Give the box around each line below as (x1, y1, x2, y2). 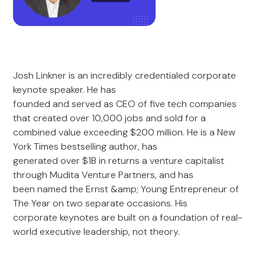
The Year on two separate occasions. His (13, 197, 188, 209)
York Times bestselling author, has (13, 140, 158, 153)
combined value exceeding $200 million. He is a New (13, 126, 236, 138)
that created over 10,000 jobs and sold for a (13, 112, 206, 124)
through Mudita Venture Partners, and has (13, 169, 194, 181)
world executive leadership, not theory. (13, 225, 180, 238)
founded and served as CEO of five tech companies (13, 98, 237, 110)
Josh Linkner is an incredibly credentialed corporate (13, 69, 237, 82)
